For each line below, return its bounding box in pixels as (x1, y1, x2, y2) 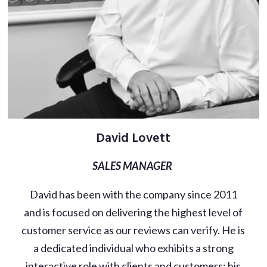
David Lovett (96, 128, 171, 150)
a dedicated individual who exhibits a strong (33, 241, 234, 255)
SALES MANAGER (92, 159, 175, 173)
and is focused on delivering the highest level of (24, 206, 243, 219)
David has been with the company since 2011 (29, 188, 237, 201)
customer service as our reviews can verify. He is (21, 223, 246, 237)
